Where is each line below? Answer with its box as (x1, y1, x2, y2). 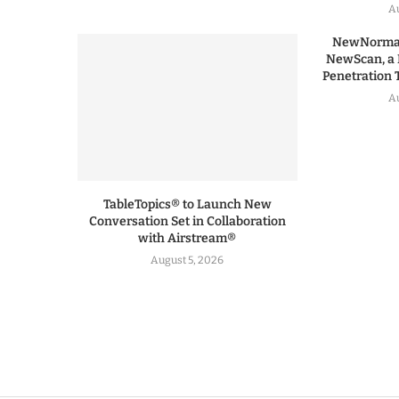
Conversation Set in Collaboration (88, 213, 286, 229)
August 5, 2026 (151, 253, 224, 266)
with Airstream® (138, 230, 237, 246)
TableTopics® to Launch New (102, 196, 272, 212)
